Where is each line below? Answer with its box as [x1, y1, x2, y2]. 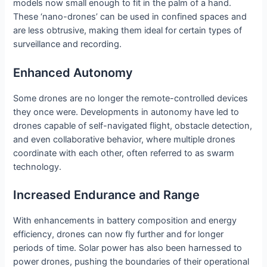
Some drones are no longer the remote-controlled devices [13, 92, 249, 104]
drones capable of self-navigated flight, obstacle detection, [13, 120, 253, 131]
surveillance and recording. [13, 39, 122, 50]
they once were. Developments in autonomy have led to [13, 106, 240, 117]
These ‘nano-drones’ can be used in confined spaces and [13, 11, 247, 23]
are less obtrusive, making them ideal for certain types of [13, 25, 243, 36]
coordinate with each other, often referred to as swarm [13, 147, 235, 159]
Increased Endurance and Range [13, 188, 200, 203]
